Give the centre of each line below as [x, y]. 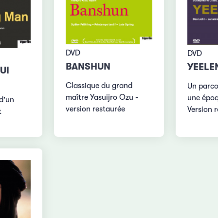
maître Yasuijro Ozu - [102, 97]
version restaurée [96, 109]
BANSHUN [88, 66]
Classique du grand [99, 85]
